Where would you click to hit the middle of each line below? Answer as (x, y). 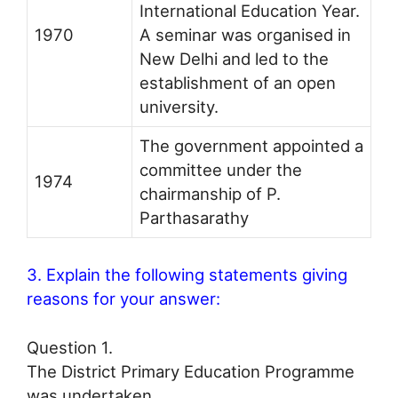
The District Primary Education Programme (191, 371)
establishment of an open (238, 83)
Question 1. (70, 347)
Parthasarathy (194, 218)
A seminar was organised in (245, 35)
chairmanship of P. (210, 194)
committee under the (221, 170)
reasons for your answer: (123, 298)
